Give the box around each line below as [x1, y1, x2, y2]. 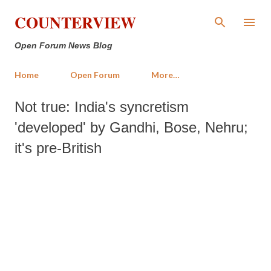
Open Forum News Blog [15, 41, 113, 50]
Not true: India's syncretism [15, 99, 189, 115]
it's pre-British [15, 140, 102, 156]
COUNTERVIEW [15, 11, 136, 34]
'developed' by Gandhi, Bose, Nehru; [15, 119, 248, 135]
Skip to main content [101, 9, 172, 21]
